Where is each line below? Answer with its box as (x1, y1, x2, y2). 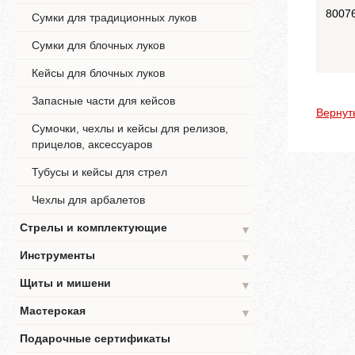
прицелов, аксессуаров (32, 138, 152, 151)
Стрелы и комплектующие (20, 221, 167, 234)
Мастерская (20, 304, 86, 317)
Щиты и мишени (20, 277, 111, 289)
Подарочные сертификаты (20, 332, 170, 345)
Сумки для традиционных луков (32, 11, 197, 24)
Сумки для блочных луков (32, 39, 165, 52)
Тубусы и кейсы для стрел (32, 166, 167, 178)
